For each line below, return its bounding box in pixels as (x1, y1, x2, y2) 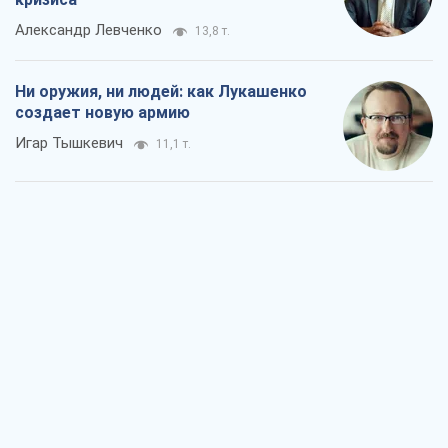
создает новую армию (15, 102, 190, 122)
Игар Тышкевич (15, 133, 123, 152)
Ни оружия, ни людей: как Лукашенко (15, 81, 307, 101)
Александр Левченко (15, 20, 162, 39)
